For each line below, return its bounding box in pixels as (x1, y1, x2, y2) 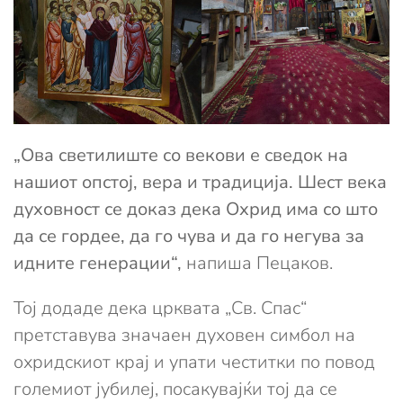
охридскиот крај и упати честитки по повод (13, 349, 375, 374)
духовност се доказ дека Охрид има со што (13, 196, 378, 221)
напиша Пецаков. (186, 250, 333, 275)
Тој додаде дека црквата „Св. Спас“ (13, 295, 307, 320)
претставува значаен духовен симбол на (13, 322, 355, 347)
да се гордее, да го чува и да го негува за (13, 223, 364, 248)
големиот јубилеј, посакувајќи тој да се (13, 376, 337, 401)
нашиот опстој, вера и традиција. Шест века (13, 169, 387, 194)
